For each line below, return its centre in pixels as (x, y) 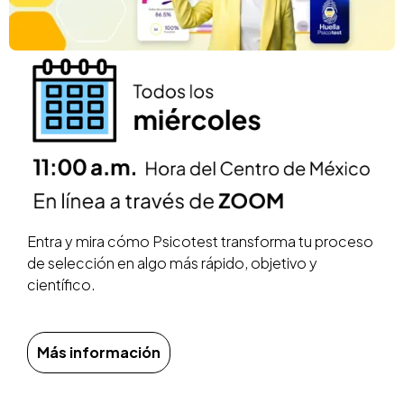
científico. (61, 285)
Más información (99, 353)
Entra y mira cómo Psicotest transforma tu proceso (200, 242)
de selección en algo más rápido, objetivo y (172, 263)
